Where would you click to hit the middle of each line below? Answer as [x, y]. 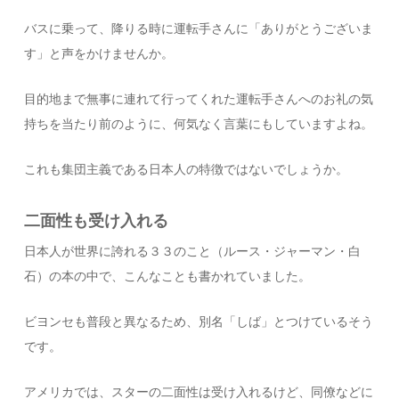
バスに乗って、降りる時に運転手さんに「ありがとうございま [199, 29]
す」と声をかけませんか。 [99, 54]
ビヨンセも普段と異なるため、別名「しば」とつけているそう [199, 322]
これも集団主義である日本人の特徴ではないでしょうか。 [187, 170]
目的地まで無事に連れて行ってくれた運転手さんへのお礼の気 [199, 99]
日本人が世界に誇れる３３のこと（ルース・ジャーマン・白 [193, 252]
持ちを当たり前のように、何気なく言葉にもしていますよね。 [199, 124]
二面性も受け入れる [97, 221]
